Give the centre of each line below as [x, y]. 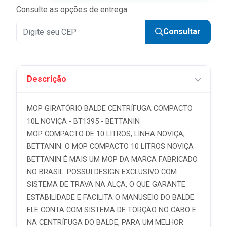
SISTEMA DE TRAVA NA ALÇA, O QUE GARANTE [106, 185]
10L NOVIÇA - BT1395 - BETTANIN [83, 121]
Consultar [182, 32]
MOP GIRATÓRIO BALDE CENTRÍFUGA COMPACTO [110, 109]
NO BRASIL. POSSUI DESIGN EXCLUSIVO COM [102, 172]
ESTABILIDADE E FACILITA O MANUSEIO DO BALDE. [111, 197]
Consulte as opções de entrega [72, 9]
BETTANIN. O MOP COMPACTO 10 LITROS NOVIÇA [110, 147]
